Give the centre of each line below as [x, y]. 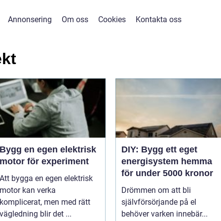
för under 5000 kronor [167, 173]
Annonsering [30, 19]
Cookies [112, 19]
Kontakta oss [159, 19]
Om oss [75, 19]
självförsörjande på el [159, 202]
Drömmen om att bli [156, 190]
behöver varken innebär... [165, 214]
